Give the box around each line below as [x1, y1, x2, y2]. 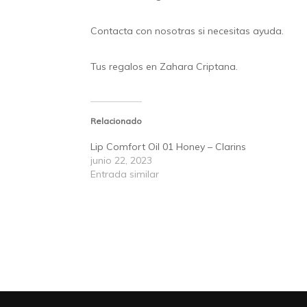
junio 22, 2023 [90, 154, 152, 167]
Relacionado [90, 116, 142, 127]
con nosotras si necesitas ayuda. [133, 25, 284, 38]
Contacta [90, 25, 133, 38]
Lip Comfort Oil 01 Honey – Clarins [90, 140, 246, 153]
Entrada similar [90, 168, 159, 181]
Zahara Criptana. [160, 60, 238, 73]
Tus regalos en [90, 60, 160, 73]
